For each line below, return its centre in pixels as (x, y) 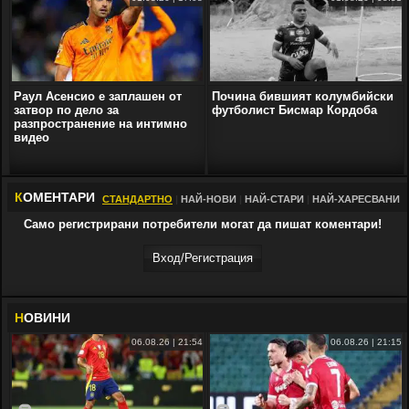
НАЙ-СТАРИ (274, 199)
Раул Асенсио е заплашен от (98, 96)
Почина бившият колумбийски (303, 96)
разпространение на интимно (100, 123)
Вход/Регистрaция (203, 257)
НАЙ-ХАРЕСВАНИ (356, 199)
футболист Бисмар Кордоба (295, 110)
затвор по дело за (66, 110)
